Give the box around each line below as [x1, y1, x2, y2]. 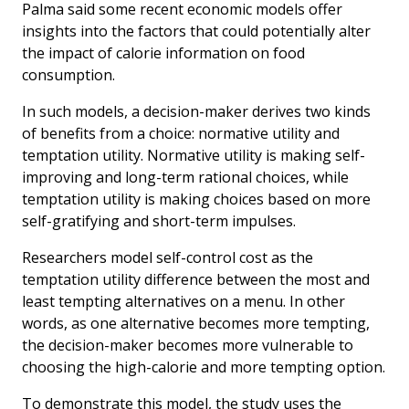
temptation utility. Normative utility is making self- [22, 145, 365, 166]
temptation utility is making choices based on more [22, 189, 371, 210]
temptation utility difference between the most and [22, 269, 370, 290]
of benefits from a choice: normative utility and [22, 123, 340, 144]
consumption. [22, 65, 115, 86]
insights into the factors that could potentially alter [22, 21, 371, 42]
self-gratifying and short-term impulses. [22, 211, 296, 232]
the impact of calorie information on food [22, 43, 305, 64]
